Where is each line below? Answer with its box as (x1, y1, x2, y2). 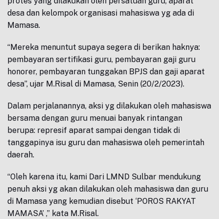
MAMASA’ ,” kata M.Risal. (7, 209, 99, 218)
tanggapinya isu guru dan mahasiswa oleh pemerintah (7, 138, 204, 147)
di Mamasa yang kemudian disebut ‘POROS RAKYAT (7, 197, 196, 206)
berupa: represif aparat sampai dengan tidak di (7, 126, 180, 135)
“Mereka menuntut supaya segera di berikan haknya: (7, 43, 200, 52)
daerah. (7, 150, 34, 159)
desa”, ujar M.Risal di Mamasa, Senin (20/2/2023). (7, 79, 184, 88)
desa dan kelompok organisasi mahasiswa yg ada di (7, 8, 194, 18)
